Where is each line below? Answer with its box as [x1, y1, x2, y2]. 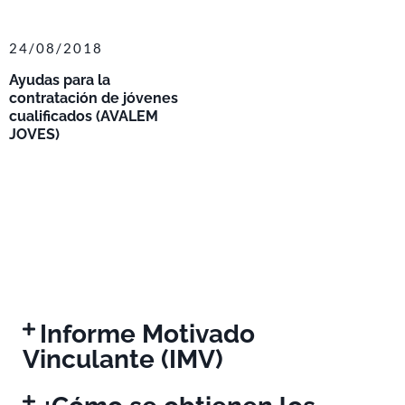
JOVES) [9, 126, 60, 144]
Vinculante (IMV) [23, 344, 223, 375]
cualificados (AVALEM [9, 108, 158, 126]
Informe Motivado [40, 319, 256, 350]
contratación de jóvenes [9, 89, 178, 108]
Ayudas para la [9, 71, 110, 89]
